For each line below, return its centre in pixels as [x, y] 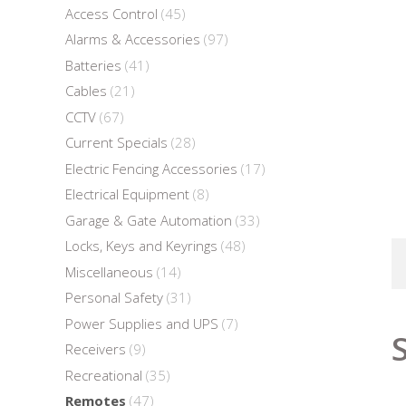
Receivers [96, 349]
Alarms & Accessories [133, 39]
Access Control [111, 13]
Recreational [104, 375]
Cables [86, 91]
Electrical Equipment [127, 194]
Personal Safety [114, 297]
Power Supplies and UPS [142, 323]
